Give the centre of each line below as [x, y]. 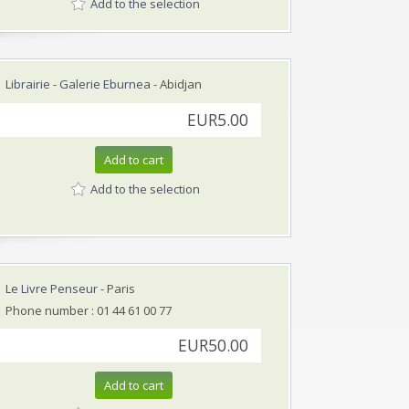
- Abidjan [176, 84]
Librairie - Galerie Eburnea [78, 84]
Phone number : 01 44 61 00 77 [89, 310]
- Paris [116, 288]
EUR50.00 [213, 345]
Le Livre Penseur [52, 288]
